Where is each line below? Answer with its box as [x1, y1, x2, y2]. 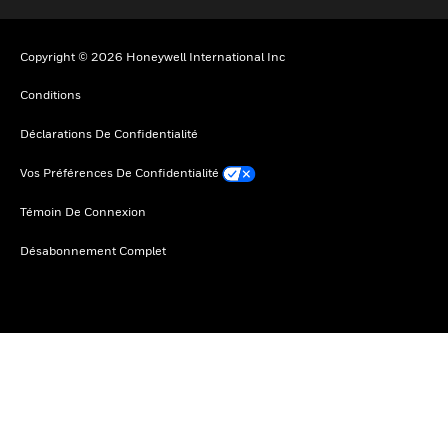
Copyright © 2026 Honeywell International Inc [20, 49, 285, 65]
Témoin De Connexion [20, 204, 146, 220]
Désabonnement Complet [20, 243, 166, 259]
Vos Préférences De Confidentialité [20, 165, 219, 181]
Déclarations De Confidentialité [20, 126, 198, 142]
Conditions [20, 87, 81, 103]
